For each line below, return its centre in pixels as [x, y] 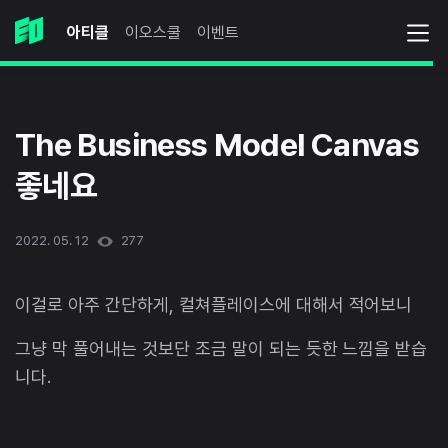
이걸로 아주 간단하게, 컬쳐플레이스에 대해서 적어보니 [214, 305]
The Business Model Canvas [217, 145]
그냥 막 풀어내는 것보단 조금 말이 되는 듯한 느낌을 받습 [221, 349]
